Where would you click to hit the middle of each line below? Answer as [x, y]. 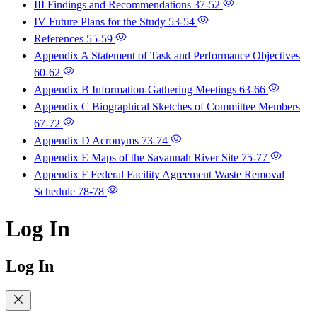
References [60, 39]
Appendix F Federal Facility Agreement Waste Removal [159, 175]
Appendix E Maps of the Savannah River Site [138, 158]
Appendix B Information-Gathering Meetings [137, 90]
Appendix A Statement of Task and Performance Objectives [167, 56]
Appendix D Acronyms [88, 141]
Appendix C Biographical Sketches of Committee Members [167, 107]
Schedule [56, 192]
